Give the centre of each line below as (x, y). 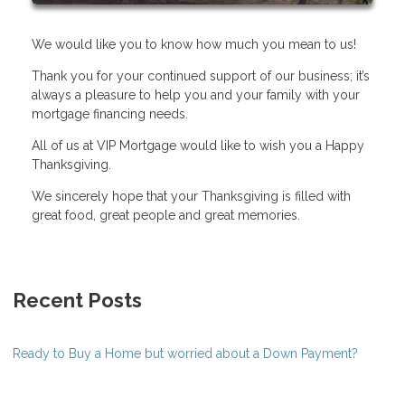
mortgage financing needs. (110, 113)
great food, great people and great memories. (166, 215)
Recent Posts (77, 300)
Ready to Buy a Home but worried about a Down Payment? (185, 353)
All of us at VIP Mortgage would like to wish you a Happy (198, 145)
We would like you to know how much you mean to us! (194, 44)
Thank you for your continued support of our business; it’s (201, 75)
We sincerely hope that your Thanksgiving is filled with (191, 196)
